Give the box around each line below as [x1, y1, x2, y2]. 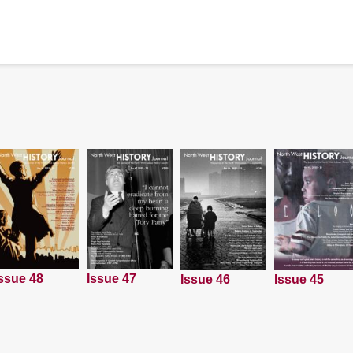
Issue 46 [180, 273, 230, 287]
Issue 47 [87, 271, 137, 285]
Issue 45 [273, 272, 324, 286]
